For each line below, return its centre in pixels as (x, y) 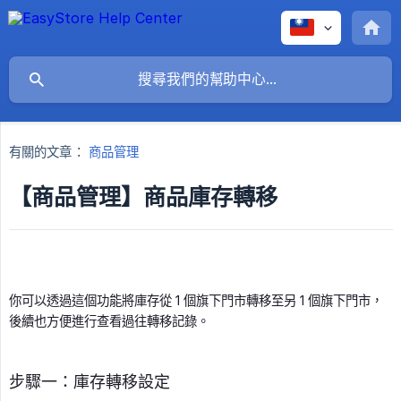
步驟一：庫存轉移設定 (90, 382)
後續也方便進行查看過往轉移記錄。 (109, 321)
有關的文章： (47, 152)
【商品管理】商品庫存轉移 (143, 197)
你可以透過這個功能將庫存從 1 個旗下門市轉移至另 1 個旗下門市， (196, 301)
